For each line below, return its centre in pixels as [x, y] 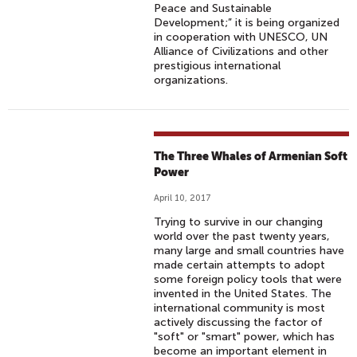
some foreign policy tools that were [248, 279]
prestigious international [218, 66]
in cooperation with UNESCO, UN [241, 37]
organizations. [191, 80]
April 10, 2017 [183, 198]
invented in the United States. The [243, 294]
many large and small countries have [249, 251]
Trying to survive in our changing [239, 222]
